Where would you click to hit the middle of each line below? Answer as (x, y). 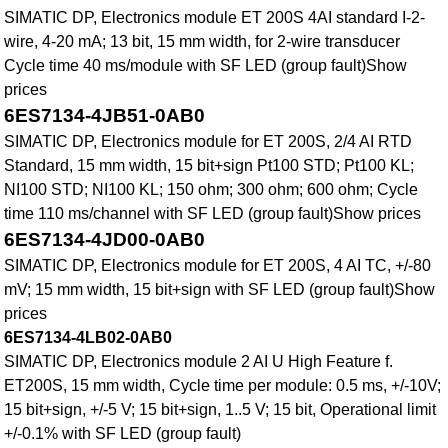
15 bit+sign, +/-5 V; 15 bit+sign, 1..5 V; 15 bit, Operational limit (220, 410)
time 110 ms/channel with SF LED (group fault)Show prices (213, 214)
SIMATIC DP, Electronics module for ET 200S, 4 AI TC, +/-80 (218, 266)
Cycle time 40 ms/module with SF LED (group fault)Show (206, 66)
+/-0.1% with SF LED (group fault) (123, 434)
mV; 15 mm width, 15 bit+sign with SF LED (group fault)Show (220, 290)
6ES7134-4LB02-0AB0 (88, 338)
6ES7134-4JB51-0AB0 (105, 116)
